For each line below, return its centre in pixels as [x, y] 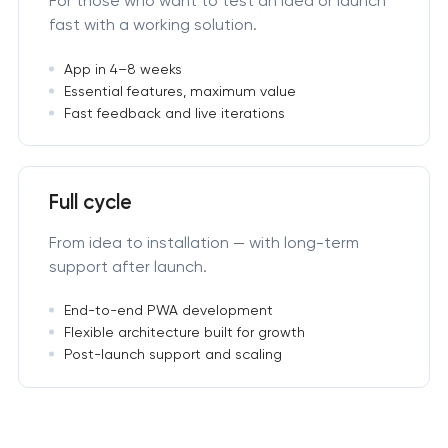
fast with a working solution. [152, 25]
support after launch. [127, 267]
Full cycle [90, 202]
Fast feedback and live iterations [174, 112]
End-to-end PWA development [168, 310]
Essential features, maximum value [179, 90]
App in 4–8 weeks [122, 68]
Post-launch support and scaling [172, 354]
